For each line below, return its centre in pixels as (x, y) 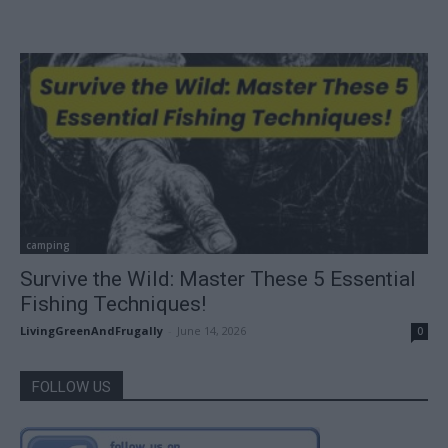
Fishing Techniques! (113, 304)
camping (48, 245)
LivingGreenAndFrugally (91, 331)
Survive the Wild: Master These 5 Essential (218, 279)
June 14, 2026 (211, 331)
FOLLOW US (71, 387)
